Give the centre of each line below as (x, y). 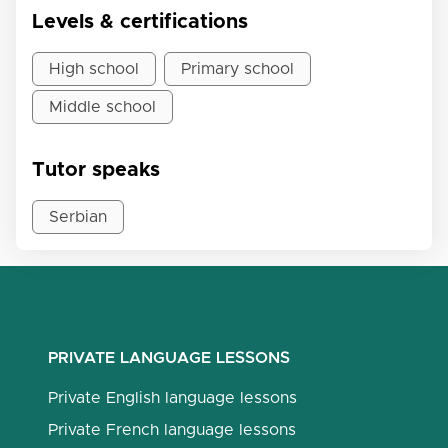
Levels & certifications (140, 22)
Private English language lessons (172, 398)
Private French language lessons (172, 430)
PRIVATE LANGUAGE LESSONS (169, 358)
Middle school (102, 107)
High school (94, 69)
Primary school (237, 69)
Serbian (78, 217)
